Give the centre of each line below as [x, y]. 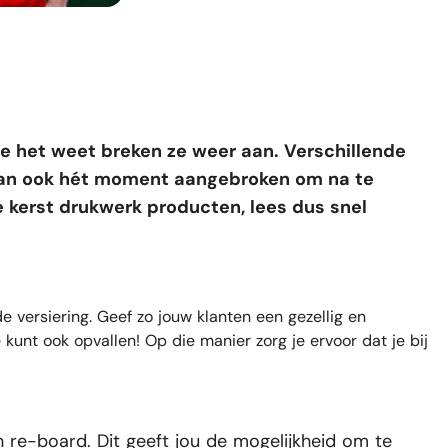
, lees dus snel [304, 206]
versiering [53, 316]
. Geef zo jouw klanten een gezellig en [227, 316]
